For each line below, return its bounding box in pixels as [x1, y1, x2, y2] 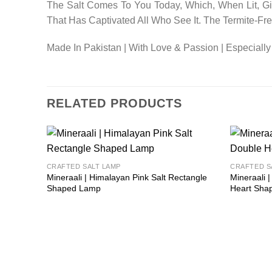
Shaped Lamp [46, 183, 101, 194]
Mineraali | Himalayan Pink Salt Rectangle [46, 172, 207, 183]
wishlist [185, 164, 209, 172]
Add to [186, 155, 208, 163]
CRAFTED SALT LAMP [46, 163, 121, 171]
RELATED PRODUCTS [47, 97, 182, 110]
